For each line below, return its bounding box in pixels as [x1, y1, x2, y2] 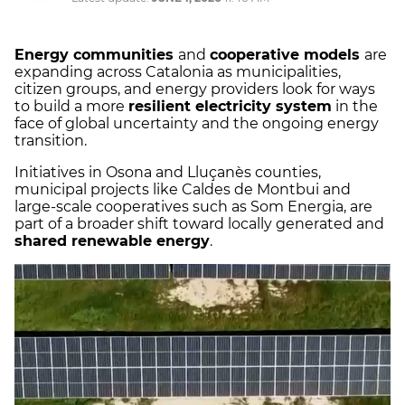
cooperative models [210, 46, 364, 64]
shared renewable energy [14, 232, 210, 250]
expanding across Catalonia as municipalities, [14, 63, 341, 81]
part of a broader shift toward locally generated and [14, 215, 384, 233]
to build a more [14, 98, 128, 116]
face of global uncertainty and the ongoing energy [14, 115, 379, 133]
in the [332, 98, 378, 116]
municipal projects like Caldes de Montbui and [14, 181, 351, 199]
